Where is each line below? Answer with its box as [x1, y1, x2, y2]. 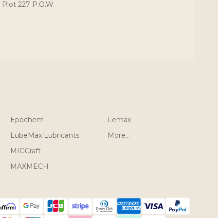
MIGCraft [10, 146, 41, 155]
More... [108, 130, 130, 140]
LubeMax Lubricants [10, 130, 80, 140]
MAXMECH [10, 162, 49, 171]
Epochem [10, 115, 44, 124]
